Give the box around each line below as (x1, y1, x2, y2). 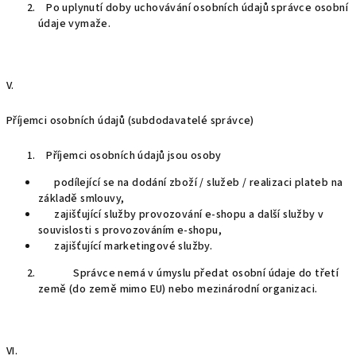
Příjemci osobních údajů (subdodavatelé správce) (6, 113, 254, 129)
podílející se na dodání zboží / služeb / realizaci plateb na (38, 175, 343, 191)
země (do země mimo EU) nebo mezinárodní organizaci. (38, 281, 320, 297)
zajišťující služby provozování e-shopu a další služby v (38, 207, 324, 222)
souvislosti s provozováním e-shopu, (38, 222, 222, 238)
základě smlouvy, (38, 191, 125, 207)
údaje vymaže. (38, 16, 114, 32)
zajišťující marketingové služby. (38, 238, 213, 254)
